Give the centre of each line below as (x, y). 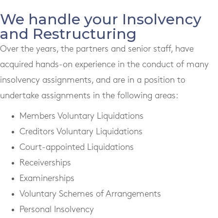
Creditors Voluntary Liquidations (81, 131)
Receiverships (45, 163)
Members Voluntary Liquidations (82, 116)
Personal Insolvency (57, 209)
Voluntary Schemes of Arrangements (90, 194)
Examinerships (47, 178)
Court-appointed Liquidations (77, 147)
